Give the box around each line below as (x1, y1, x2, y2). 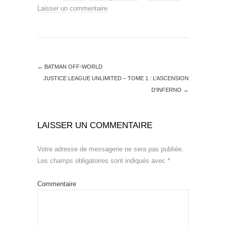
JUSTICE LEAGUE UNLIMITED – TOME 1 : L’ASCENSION (43, 75, 189, 81)
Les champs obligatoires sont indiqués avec (37, 156, 167, 164)
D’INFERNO (151, 86, 183, 93)
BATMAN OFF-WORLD (43, 63, 102, 70)
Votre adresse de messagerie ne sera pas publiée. (37, 145, 184, 153)
